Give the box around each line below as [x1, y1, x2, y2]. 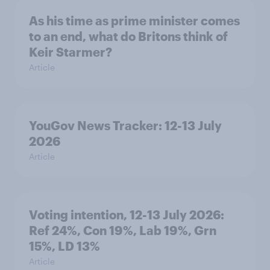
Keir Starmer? [29, 45, 112, 59]
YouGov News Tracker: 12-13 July [29, 118, 222, 133]
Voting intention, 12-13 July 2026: [29, 207, 224, 222]
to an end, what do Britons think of [29, 29, 228, 43]
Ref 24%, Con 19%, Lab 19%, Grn [29, 223, 216, 237]
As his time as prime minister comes [29, 13, 240, 28]
